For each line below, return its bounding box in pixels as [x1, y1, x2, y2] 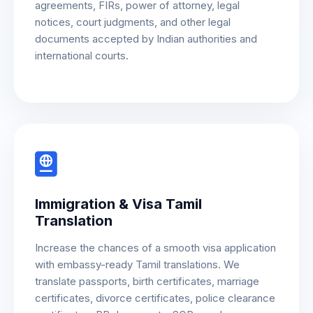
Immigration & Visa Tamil [35, 195, 202, 212]
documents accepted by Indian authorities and [35, 32, 257, 46]
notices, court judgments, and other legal [35, 15, 231, 29]
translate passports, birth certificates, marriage [35, 274, 259, 288]
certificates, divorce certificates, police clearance [35, 291, 275, 305]
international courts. [35, 49, 129, 63]
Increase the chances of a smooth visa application [35, 240, 276, 254]
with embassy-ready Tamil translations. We [35, 257, 240, 271]
